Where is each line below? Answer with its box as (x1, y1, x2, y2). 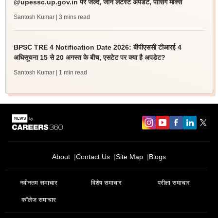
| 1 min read (55, 69, 87, 76)
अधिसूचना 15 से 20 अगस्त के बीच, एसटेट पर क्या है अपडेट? (13, 54, 165, 61)
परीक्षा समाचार (157, 179, 190, 186)
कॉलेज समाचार (21, 196, 56, 203)
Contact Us (76, 153, 110, 161)
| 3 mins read (55, 14, 90, 20)
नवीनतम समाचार (19, 179, 57, 186)
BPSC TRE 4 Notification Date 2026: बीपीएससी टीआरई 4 (13, 43, 182, 51)
